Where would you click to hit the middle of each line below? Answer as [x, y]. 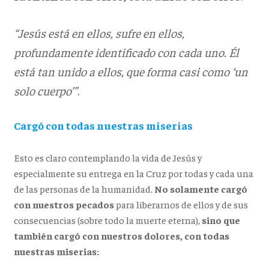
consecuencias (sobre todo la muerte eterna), [107, 220]
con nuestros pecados [64, 205]
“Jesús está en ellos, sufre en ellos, [99, 33]
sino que [221, 220]
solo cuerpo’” [45, 91]
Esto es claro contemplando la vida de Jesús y [107, 158]
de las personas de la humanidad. [84, 189]
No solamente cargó [201, 189]
